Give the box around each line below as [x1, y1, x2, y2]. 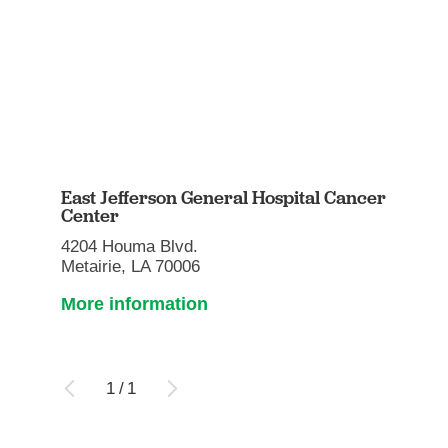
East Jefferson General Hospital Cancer [61, 186, 387, 210]
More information [61, 294, 209, 315]
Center [61, 204, 120, 228]
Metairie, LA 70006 [61, 256, 201, 276]
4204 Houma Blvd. [61, 236, 199, 256]
